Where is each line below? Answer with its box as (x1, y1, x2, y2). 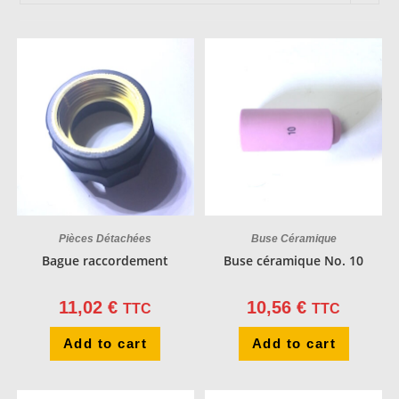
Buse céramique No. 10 (224, 252, 364, 270)
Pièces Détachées (59, 232, 152, 246)
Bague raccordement (42, 252, 169, 270)
